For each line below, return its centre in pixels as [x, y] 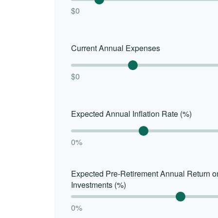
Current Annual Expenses [116, 48]
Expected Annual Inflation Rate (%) [131, 113]
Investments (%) [99, 185]
